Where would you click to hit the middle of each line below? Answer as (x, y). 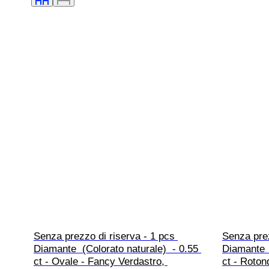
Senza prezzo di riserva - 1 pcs (106, 237)
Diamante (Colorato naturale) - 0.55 (117, 249)
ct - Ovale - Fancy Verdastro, (101, 262)
